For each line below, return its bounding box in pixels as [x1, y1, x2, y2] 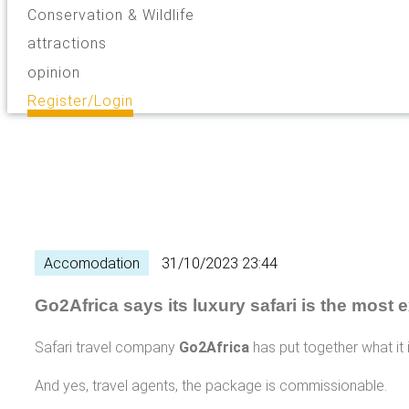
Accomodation [44, 255, 140, 273]
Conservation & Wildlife [27, 5, 195, 24]
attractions [27, 35, 108, 53]
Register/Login [27, 92, 134, 110]
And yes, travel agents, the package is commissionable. [35, 377, 387, 395]
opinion [27, 63, 81, 81]
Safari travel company [35, 339, 179, 357]
